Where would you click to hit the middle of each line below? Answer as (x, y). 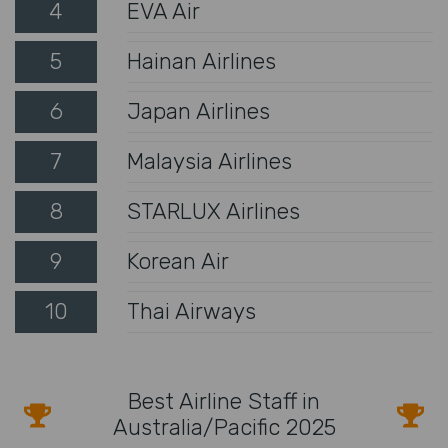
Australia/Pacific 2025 (224, 427)
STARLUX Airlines (213, 211)
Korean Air (178, 261)
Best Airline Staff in (224, 401)
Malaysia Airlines (209, 161)
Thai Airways (191, 311)
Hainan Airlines (201, 61)
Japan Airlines (198, 111)
